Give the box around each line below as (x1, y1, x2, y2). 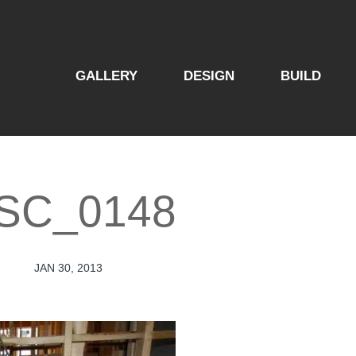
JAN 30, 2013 (34, 261, 103, 274)
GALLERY (75, 68, 137, 83)
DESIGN (184, 68, 234, 83)
